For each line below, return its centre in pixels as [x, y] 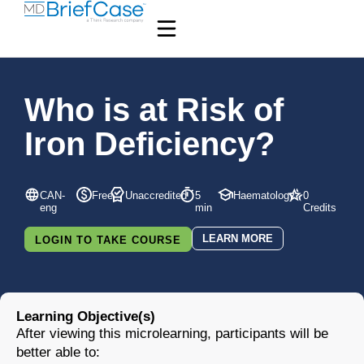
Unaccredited [156, 195]
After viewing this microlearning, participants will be [172, 334]
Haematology [264, 195]
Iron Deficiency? [149, 144]
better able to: [58, 352]
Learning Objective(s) [86, 316]
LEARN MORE [238, 238]
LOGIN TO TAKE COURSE [108, 240]
